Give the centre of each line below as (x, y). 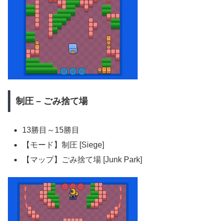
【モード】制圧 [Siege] (63, 145)
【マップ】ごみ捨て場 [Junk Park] (82, 159)
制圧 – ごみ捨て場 (52, 101)
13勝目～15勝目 (51, 130)
